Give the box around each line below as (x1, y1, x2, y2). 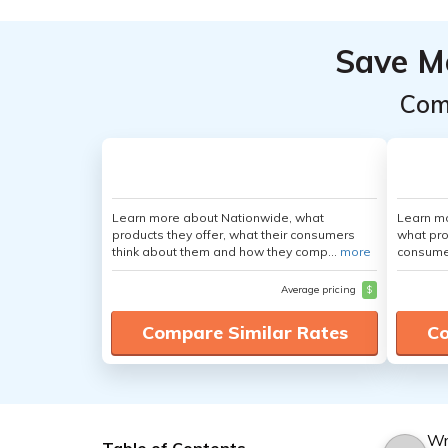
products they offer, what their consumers (112, 227, 355, 242)
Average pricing (281, 283, 359, 296)
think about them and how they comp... (112, 244, 340, 259)
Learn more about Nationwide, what (112, 210, 324, 225)
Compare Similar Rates (141, 321, 348, 344)
